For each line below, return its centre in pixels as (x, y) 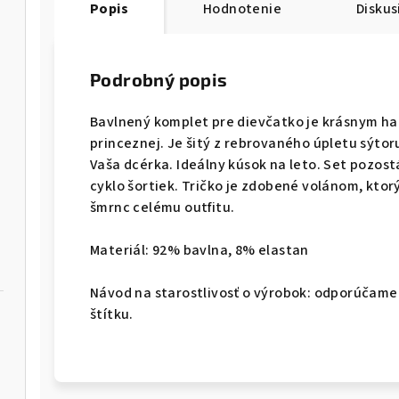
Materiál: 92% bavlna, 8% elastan (199, 250)
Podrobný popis (159, 79)
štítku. (114, 314)
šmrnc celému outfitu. (164, 207)
